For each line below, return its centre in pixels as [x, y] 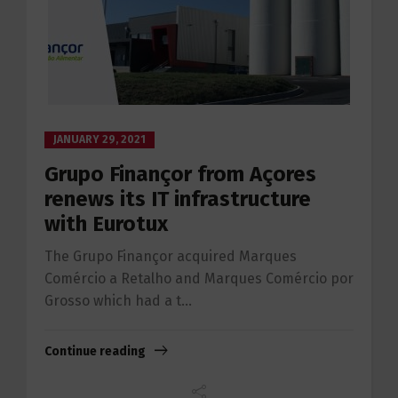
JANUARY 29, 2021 [99, 139]
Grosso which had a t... [118, 301]
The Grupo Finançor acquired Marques [171, 256]
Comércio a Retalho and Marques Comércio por [199, 279]
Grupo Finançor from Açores [180, 174]
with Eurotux [106, 224]
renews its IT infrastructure [178, 199]
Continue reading [95, 352]
